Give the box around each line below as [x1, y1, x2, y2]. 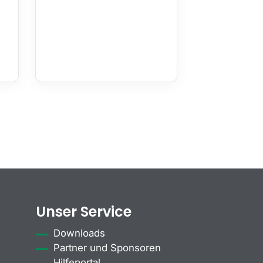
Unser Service [36, 201, 131, 221]
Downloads [53, 227, 105, 239]
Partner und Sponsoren [53, 241, 161, 254]
